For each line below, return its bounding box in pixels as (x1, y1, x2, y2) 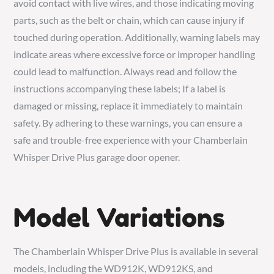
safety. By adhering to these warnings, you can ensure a (13, 116, 243, 128)
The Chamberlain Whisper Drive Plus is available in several (13, 245, 259, 257)
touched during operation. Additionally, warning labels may (13, 31, 261, 43)
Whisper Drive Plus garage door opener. (13, 150, 180, 163)
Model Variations (13, 201, 226, 233)
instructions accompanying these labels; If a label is (13, 82, 226, 94)
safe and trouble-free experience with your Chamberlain (13, 133, 248, 146)
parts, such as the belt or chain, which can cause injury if (13, 13, 245, 26)
